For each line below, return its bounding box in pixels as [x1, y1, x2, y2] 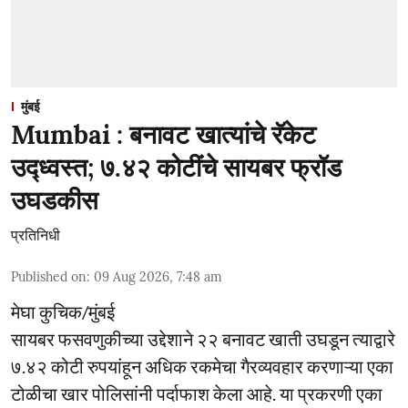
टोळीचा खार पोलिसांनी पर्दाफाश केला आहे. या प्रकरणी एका [11, 382, 382, 404]
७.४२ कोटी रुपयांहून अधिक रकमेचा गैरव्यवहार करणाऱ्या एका [11, 355, 393, 377]
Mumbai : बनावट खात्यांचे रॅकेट [11, 118, 316, 151]
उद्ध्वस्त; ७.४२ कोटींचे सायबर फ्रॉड [11, 151, 342, 184]
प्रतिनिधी [11, 226, 60, 244]
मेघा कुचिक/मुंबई [11, 301, 115, 322]
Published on [11, 269, 87, 285]
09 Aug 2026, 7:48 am [94, 269, 222, 285]
